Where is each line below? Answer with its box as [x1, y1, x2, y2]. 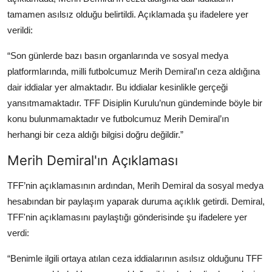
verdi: [7, 227, 29, 238]
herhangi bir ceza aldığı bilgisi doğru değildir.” [7, 129, 183, 140]
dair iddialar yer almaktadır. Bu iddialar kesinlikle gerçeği [7, 81, 228, 92]
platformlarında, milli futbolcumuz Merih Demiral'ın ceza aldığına [7, 66, 260, 76]
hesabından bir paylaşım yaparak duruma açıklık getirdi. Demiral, [7, 195, 265, 206]
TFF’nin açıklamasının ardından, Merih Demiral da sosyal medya [7, 180, 263, 191]
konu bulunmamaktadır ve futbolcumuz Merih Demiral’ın [7, 113, 229, 124]
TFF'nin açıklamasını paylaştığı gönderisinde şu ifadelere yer [7, 211, 247, 222]
